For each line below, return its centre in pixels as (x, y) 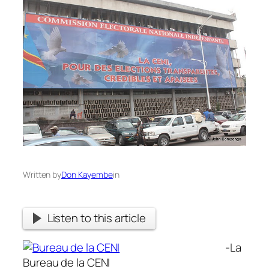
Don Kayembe (87, 175)
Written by (42, 175)
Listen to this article (96, 218)
